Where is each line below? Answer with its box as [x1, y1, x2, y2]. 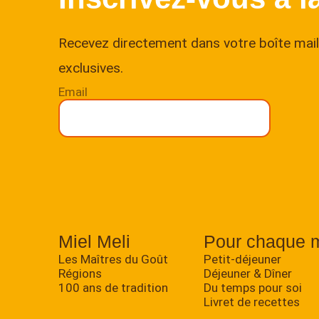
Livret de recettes [204, 294, 300, 309]
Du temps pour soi [204, 280, 303, 295]
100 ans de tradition [58, 280, 168, 295]
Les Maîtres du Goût [58, 251, 168, 266]
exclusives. [58, 60, 123, 77]
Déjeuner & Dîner [204, 266, 293, 281]
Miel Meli [58, 231, 130, 251]
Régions [58, 266, 102, 281]
